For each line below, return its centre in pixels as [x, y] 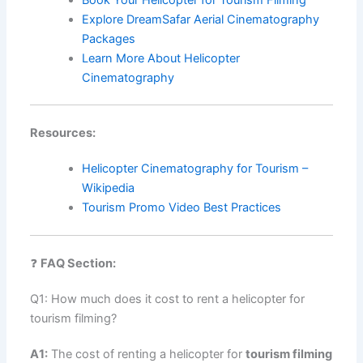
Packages [109, 38]
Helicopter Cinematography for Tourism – [195, 169]
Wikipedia [109, 188]
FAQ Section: [79, 264]
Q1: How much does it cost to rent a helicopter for [168, 299]
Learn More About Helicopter [161, 58]
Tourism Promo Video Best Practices [182, 208]
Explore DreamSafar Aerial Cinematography [201, 19]
